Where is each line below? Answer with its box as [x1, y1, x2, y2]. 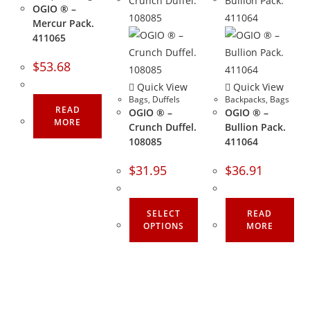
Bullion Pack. [224, 120, 286, 134]
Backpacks [224, 93, 266, 105]
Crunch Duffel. [128, 120, 197, 134]
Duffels [152, 93, 180, 105]
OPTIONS [143, 219, 184, 232]
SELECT [146, 207, 181, 219]
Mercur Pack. [33, 16, 95, 30]
